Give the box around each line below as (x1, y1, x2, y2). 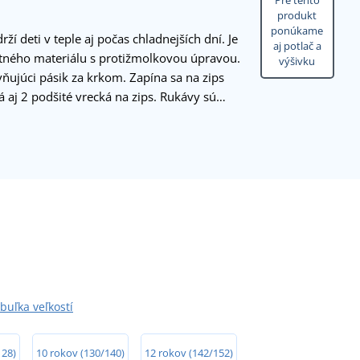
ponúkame (271, 23, 324, 39)
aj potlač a (272, 39, 321, 54)
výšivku (279, 54, 316, 69)
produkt (277, 8, 317, 23)
